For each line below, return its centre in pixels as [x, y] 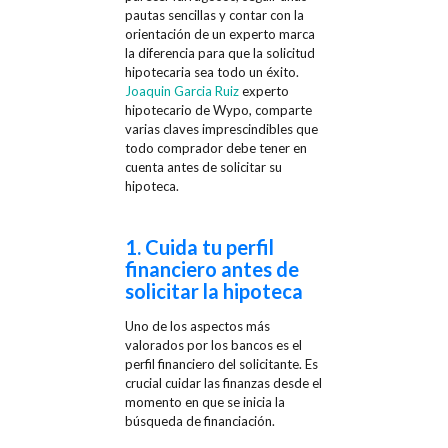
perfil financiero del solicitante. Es [221, 363]
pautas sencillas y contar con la [214, 14]
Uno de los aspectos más [197, 325]
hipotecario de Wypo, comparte [218, 109]
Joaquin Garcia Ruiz [181, 90]
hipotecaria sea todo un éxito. [211, 71]
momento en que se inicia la [204, 401]
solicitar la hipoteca [213, 290]
